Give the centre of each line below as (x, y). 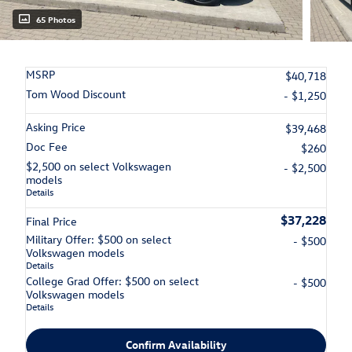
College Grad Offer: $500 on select (112, 281)
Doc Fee (47, 147)
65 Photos (56, 20)
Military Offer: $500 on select (99, 240)
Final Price (51, 222)
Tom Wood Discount (76, 94)
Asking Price (56, 127)
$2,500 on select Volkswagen (99, 167)
